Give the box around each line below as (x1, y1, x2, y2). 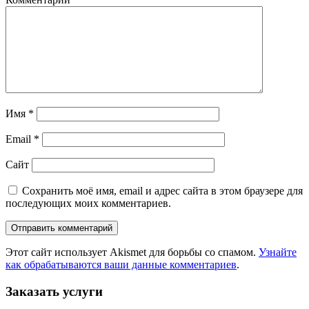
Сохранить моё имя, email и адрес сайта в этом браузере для (22, 185, 303, 197)
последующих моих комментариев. (6, 197, 171, 210)
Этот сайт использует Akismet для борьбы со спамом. (6, 246, 259, 259)
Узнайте (259, 246, 297, 259)
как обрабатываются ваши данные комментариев (6, 259, 237, 271)
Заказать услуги (6, 284, 103, 299)
